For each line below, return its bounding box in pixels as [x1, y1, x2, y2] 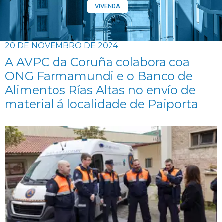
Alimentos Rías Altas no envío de [5, 83, 196, 97]
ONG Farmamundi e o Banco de [5, 69, 193, 83]
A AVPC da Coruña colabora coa [5, 55, 190, 69]
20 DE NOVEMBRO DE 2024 [5, 41, 118, 50]
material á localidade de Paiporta [5, 97, 198, 111]
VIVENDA [94, 1, 120, 11]
